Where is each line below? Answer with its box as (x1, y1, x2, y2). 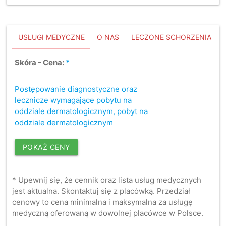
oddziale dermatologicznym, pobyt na (14, 106, 148, 116)
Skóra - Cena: (14, 57, 66, 67)
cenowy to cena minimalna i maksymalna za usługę (12, 197, 193, 207)
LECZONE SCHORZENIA (131, 32, 211, 41)
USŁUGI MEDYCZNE (18, 32, 85, 41)
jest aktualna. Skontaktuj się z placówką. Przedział (12, 186, 190, 196)
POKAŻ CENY (22, 142, 70, 151)
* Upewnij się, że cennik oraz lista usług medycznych (12, 175, 201, 185)
